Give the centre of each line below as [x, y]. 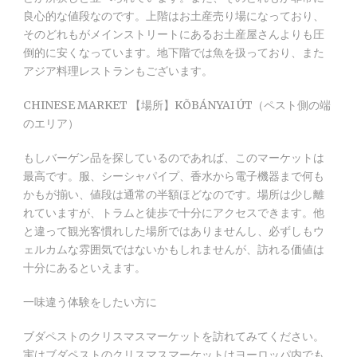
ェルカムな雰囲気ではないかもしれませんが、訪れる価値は [174, 249]
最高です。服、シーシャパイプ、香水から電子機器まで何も [174, 176]
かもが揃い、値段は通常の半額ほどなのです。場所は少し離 [174, 194]
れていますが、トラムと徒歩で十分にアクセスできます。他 [174, 212]
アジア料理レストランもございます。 [118, 71]
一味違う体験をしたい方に [90, 302]
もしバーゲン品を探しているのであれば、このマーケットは [174, 157]
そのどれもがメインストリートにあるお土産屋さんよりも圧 [174, 34]
